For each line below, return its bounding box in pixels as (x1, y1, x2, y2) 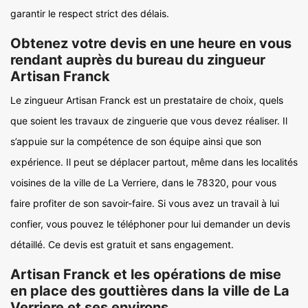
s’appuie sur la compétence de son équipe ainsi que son (10, 135, 261, 147)
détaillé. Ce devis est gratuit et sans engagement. (10, 239, 234, 250)
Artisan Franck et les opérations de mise (10, 266, 281, 283)
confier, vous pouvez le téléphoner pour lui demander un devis (10, 218, 290, 230)
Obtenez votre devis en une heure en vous (10, 35, 291, 52)
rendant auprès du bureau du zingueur (10, 52, 265, 68)
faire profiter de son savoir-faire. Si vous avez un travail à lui (10, 197, 279, 209)
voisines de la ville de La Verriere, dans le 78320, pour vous (10, 177, 276, 188)
